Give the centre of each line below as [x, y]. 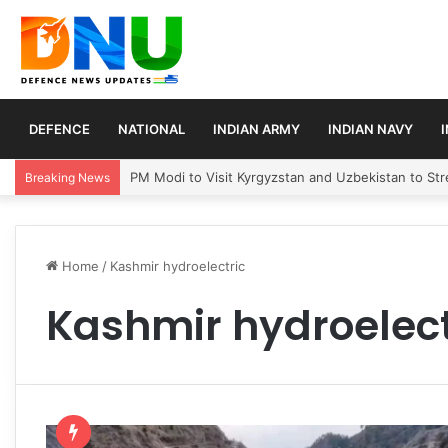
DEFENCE [59, 128]
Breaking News [67, 177]
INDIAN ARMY [256, 128]
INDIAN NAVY [370, 128]
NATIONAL [151, 128]
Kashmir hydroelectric [177, 265]
